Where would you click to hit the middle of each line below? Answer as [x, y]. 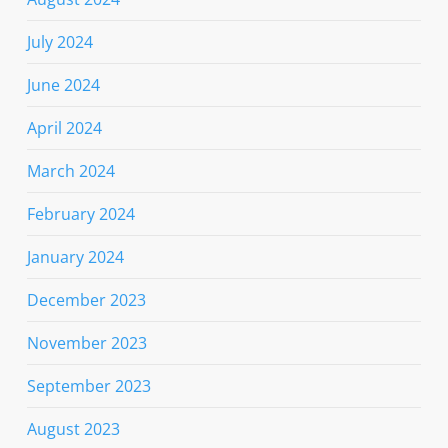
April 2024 [64, 128]
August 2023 [73, 429]
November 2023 [86, 343]
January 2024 [75, 257]
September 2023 [88, 386]
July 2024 [59, 42]
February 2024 [80, 214]
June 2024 [63, 85]
